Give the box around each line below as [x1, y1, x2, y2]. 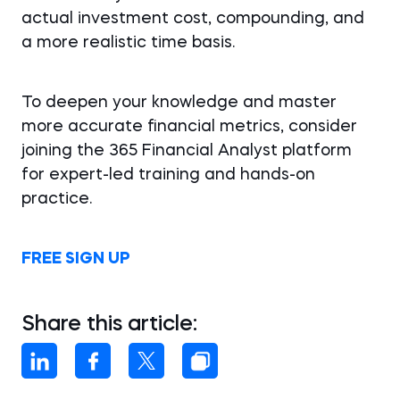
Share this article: [21, 314, 197, 336]
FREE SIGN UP [21, 251, 130, 267]
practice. [21, 191, 92, 207]
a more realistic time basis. [21, 35, 235, 51]
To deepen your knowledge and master [21, 95, 337, 111]
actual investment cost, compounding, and [21, 11, 364, 27]
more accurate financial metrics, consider [21, 119, 357, 135]
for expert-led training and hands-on [21, 167, 315, 183]
